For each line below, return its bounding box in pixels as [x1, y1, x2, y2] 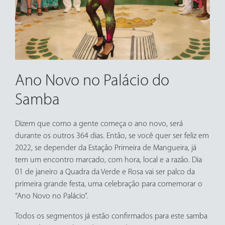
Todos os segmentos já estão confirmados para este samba [15, 212, 207, 221]
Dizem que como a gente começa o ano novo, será [15, 120, 183, 129]
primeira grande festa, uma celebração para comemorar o [15, 180, 202, 189]
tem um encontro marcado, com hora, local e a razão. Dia [15, 156, 202, 165]
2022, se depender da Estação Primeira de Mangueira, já [15, 144, 196, 153]
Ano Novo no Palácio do [15, 73, 169, 90]
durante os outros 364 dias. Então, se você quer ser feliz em [15, 132, 209, 141]
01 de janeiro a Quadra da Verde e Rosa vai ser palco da [15, 168, 195, 177]
